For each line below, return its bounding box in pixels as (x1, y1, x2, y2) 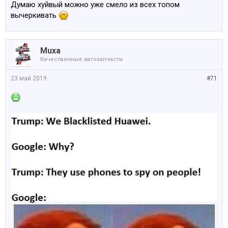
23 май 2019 (11, 74, 47, 82)
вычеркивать (11, 10, 59, 20)
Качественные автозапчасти (40, 55, 123, 63)
